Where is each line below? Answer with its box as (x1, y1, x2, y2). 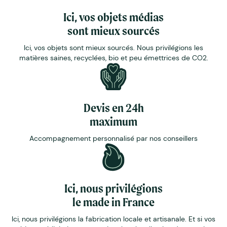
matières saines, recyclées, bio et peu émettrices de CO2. (19, 53, 208, 62)
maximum (90, 113, 137, 129)
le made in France (72, 194, 155, 209)
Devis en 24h (83, 100, 144, 115)
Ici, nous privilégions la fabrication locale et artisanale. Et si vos (12, 214, 215, 223)
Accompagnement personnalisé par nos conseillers (29, 133, 198, 143)
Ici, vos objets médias (63, 9, 164, 24)
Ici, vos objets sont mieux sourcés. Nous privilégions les (24, 43, 203, 52)
